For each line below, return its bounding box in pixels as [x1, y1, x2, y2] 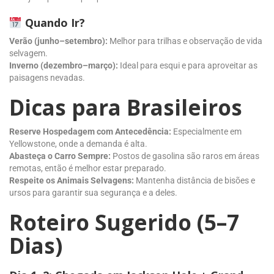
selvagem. [9, 48, 48, 58]
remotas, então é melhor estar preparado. [9, 163, 166, 173]
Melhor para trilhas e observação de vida [108, 35, 262, 46]
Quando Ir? [21, 15, 85, 30]
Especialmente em [171, 126, 242, 136]
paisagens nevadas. [9, 72, 85, 83]
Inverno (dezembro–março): [9, 60, 118, 70]
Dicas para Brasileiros [9, 92, 242, 122]
